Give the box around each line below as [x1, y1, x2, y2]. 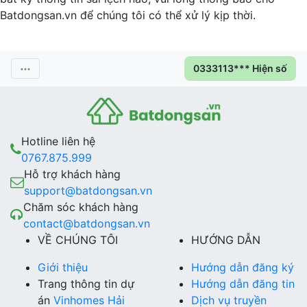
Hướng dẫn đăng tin [191, 277, 295, 291]
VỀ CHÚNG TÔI [38, 233, 118, 247]
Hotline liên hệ [21, 134, 95, 149]
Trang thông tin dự [38, 277, 134, 291]
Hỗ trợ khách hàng [24, 167, 121, 182]
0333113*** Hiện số [193, 62, 287, 74]
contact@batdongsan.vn [23, 217, 150, 231]
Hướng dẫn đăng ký [191, 260, 294, 275]
